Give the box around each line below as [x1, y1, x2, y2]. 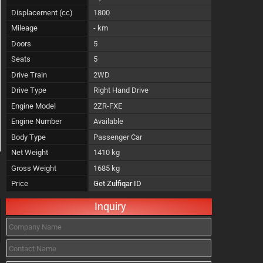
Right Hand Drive [93, 86, 149, 95]
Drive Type [11, 86, 46, 95]
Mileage [11, 23, 38, 32]
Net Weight [11, 148, 48, 157]
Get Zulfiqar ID [93, 179, 141, 188]
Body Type [11, 132, 46, 141]
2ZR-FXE [93, 101, 122, 110]
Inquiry [95, 200, 126, 213]
